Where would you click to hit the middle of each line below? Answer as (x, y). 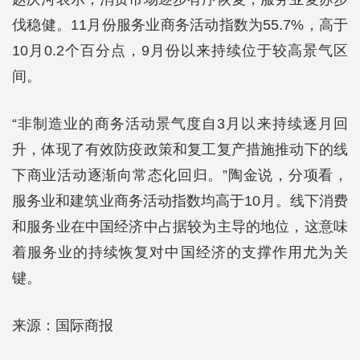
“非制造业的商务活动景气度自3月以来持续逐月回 (180, 124)
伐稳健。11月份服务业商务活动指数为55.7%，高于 (180, 25)
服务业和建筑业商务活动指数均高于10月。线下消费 (180, 201)
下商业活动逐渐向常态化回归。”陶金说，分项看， (180, 175)
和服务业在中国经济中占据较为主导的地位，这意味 (180, 227)
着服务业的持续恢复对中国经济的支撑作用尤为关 (180, 252)
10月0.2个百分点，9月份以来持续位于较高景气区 (180, 51)
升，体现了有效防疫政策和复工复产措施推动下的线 (180, 149)
